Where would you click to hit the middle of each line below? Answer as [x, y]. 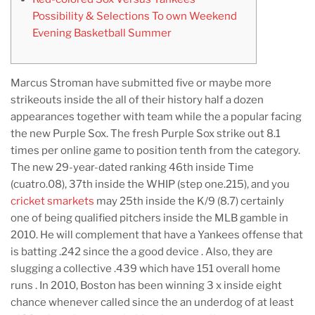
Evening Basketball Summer [102, 33]
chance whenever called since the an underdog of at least [152, 303]
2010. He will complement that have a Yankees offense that [157, 235]
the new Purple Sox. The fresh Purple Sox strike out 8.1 [146, 134]
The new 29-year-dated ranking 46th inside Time [132, 168]
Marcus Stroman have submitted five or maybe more [141, 83]
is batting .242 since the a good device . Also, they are [142, 252]
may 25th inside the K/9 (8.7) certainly [189, 201]
